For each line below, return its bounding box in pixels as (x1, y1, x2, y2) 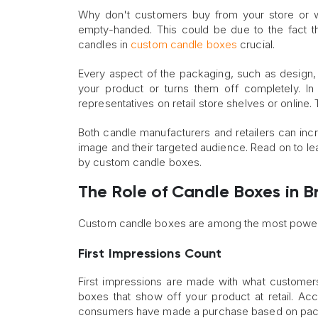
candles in (78, 38, 131, 52)
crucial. (237, 38, 275, 52)
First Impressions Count (78, 248, 222, 261)
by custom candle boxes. (78, 155, 202, 170)
